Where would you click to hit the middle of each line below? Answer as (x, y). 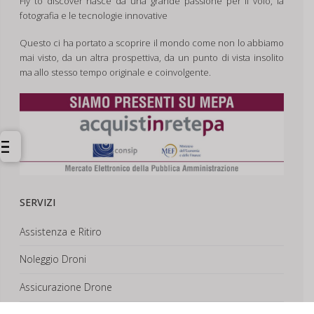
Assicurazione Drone (66, 287)
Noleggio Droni (53, 259)
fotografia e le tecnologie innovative (94, 15)
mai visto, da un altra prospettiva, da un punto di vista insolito (152, 58)
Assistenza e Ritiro (61, 231)
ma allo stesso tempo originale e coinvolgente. (115, 73)
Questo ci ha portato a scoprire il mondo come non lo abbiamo (152, 43)
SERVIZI (37, 202)
